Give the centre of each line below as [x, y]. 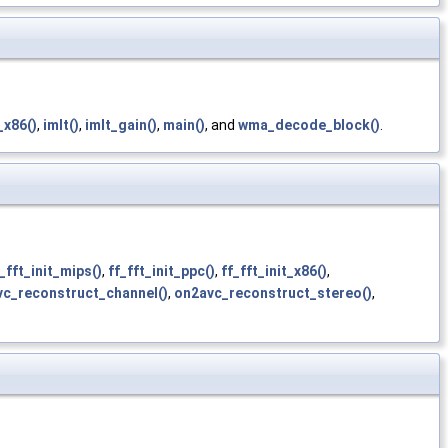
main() [184, 125]
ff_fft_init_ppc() [161, 271]
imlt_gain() [121, 125]
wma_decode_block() [309, 125]
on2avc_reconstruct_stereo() [273, 293]
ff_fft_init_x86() [274, 271]
